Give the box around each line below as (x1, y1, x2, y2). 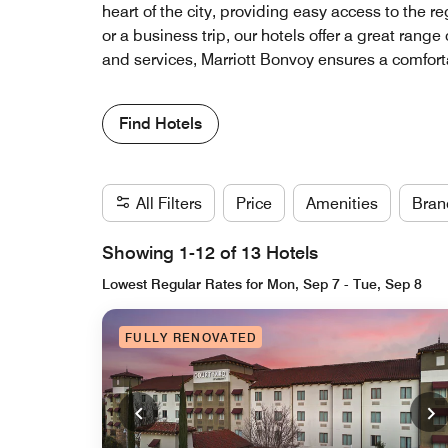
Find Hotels (119, 114, 202, 134)
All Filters (136, 194, 202, 214)
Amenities (306, 194, 378, 214)
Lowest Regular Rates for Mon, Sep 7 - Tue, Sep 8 (102, 276, 422, 293)
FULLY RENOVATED (125, 330, 258, 346)
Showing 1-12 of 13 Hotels (102, 242, 318, 264)
